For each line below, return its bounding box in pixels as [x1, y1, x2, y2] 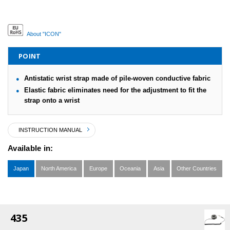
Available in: [8, 143, 53, 152]
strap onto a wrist [24, 96, 80, 104]
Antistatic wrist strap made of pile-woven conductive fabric [24, 74, 210, 82]
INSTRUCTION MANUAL [18, 126, 82, 133]
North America [41, 165, 77, 171]
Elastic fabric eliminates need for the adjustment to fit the [24, 86, 206, 94]
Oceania [120, 165, 141, 171]
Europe [89, 165, 107, 171]
